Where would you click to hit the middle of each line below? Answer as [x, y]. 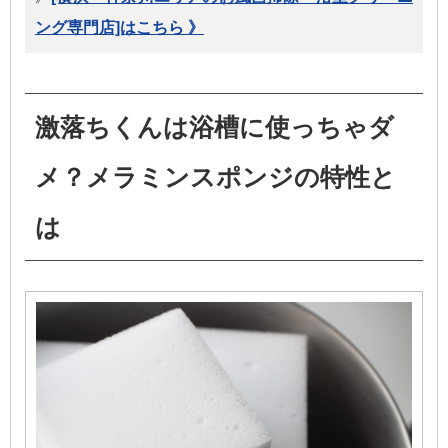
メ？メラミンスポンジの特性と [215, 176]
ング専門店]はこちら [109, 27]
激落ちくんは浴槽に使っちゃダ [214, 126]
